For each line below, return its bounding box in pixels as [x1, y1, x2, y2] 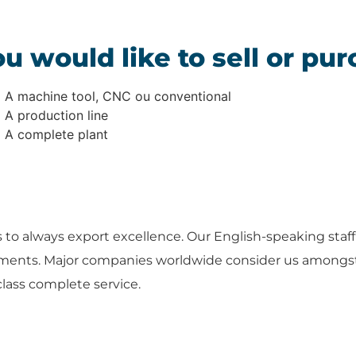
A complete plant [5, 126, 108, 143]
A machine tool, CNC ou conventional [5, 88, 231, 105]
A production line [5, 107, 108, 124]
